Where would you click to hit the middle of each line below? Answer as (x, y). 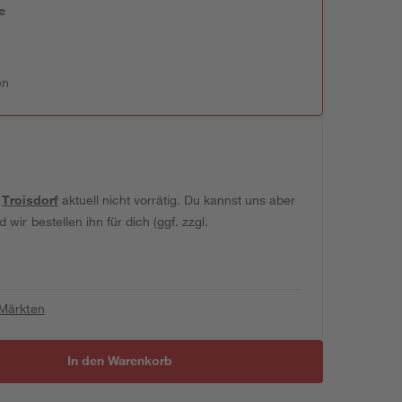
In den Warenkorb (120, 360)
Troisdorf (30, 200)
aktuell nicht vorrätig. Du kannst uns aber (177, 200)
